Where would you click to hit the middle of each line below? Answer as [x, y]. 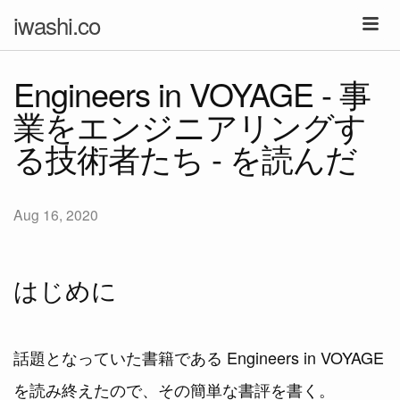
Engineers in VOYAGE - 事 [192, 93]
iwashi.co [57, 25]
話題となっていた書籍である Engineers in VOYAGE [199, 357]
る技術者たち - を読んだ [185, 158]
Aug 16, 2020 [56, 214]
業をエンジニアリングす [190, 125]
